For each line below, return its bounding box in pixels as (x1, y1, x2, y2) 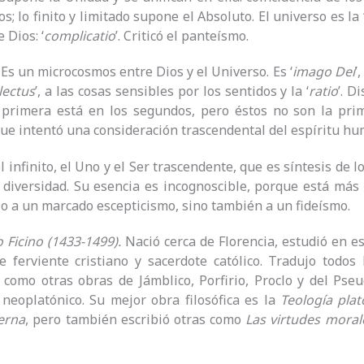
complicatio (44, 27, 115, 45)
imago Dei (292, 63, 355, 81)
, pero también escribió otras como (25, 310, 246, 328)
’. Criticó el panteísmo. (115, 27, 249, 45)
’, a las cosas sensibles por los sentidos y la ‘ (34, 82, 310, 101)
